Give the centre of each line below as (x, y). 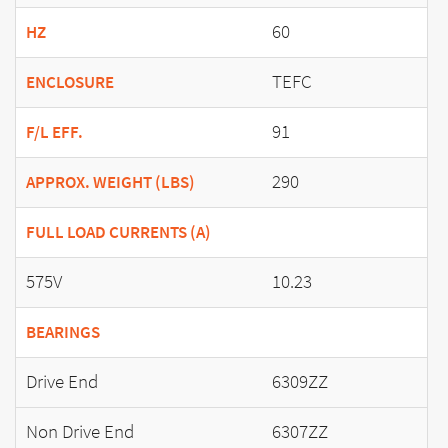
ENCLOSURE (70, 82)
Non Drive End (80, 431)
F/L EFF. (54, 132)
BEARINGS (63, 332)
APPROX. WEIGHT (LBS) (110, 182)
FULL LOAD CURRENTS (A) (118, 232)
